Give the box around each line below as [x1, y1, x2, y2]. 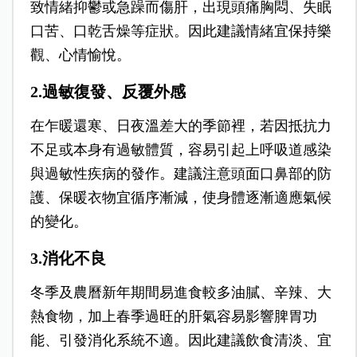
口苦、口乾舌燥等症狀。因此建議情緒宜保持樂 [29, 23, 331, 40]
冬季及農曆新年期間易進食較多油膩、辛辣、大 [29, 284, 331, 301]
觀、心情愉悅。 [29, 47, 131, 64]
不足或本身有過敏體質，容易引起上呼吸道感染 [29, 142, 331, 159]
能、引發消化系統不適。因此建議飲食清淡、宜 [29, 332, 331, 349]
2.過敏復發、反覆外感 [29, 83, 186, 101]
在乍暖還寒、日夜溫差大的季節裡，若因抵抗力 [29, 118, 331, 135]
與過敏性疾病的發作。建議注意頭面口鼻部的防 [29, 166, 331, 182]
